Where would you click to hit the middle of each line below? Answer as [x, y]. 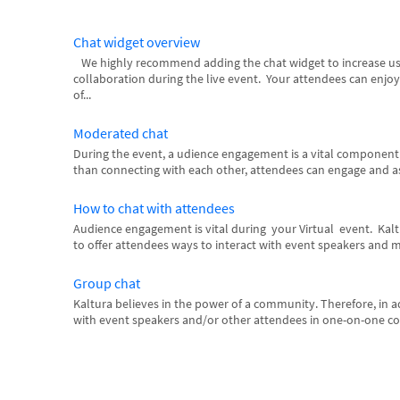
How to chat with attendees [154, 208]
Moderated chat [121, 133]
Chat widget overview [137, 42]
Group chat [107, 283]
